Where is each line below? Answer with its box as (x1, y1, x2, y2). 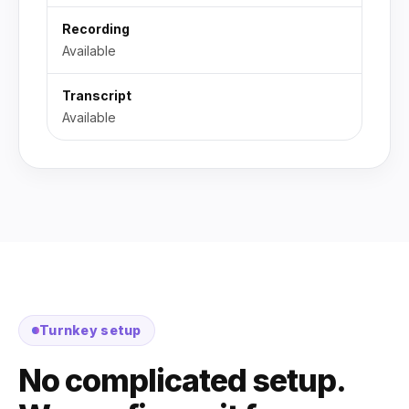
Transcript (62, 88, 131, 103)
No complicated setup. (18, 362, 345, 399)
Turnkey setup (39, 322, 142, 338)
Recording (62, 21, 130, 37)
